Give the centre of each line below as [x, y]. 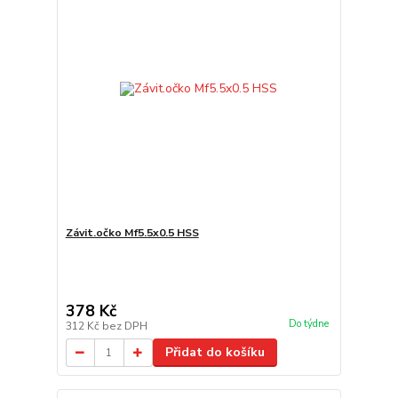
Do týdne [308, 324]
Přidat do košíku [215, 352]
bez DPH [124, 326]
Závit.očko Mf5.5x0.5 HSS [132, 233]
